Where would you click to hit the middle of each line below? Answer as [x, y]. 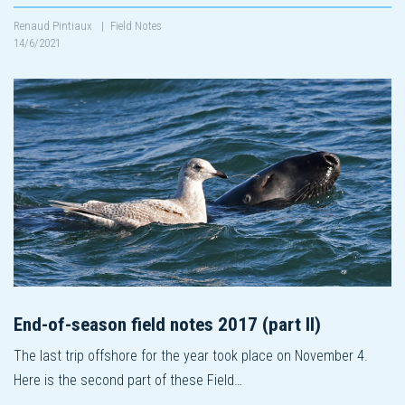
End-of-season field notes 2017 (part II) [167, 324]
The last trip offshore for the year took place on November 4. [191, 355]
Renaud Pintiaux [54, 25]
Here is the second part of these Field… [128, 380]
